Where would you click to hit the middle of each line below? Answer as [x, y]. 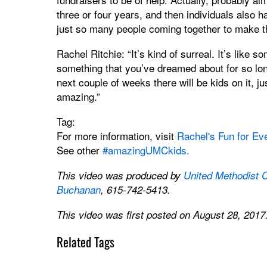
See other [79, 150]
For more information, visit [117, 135]
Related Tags [85, 241]
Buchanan [78, 189]
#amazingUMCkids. [146, 150]
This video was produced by [120, 175]
